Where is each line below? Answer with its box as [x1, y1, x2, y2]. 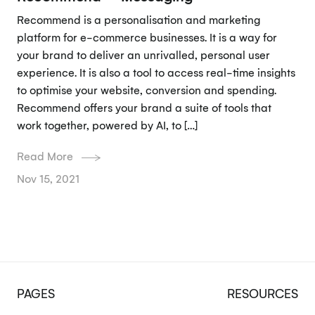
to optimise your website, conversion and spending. [16, 82, 276, 97]
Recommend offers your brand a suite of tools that [16, 100, 271, 115]
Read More [16, 149, 73, 164]
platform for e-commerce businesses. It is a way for [16, 30, 277, 44]
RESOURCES [227, 284, 299, 301]
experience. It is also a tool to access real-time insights [16, 65, 295, 79]
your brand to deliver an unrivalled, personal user [16, 47, 270, 62]
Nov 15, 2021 [16, 171, 79, 186]
